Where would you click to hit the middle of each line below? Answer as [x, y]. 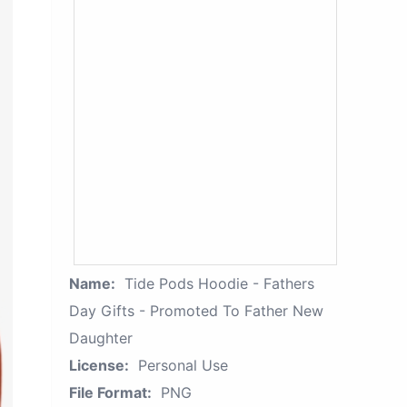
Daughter [101, 338]
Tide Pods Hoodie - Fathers [219, 283]
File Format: [110, 392]
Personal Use [183, 365]
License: [99, 365]
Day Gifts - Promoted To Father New [196, 311]
